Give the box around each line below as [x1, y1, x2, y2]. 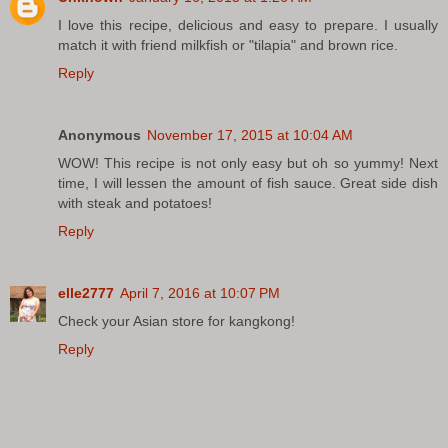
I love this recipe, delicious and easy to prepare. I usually [58, 16, 438, 33]
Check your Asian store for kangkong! [58, 312, 295, 329]
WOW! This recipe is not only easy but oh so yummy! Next [58, 154, 438, 171]
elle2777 [58, 284, 114, 301]
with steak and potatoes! [58, 194, 212, 211]
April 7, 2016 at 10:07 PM [120, 284, 280, 301]
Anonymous [58, 126, 141, 143]
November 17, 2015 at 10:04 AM [147, 126, 353, 143]
